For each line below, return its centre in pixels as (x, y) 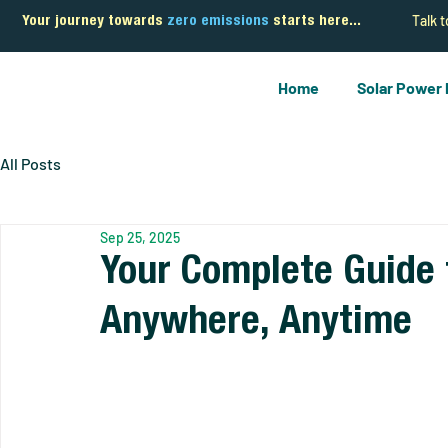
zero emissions (218, 21)
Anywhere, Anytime (256, 324)
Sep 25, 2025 (140, 237)
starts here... (315, 21)
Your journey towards (94, 21)
